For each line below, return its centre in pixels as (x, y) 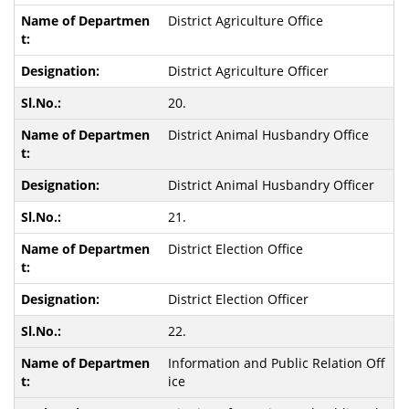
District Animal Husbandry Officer (271, 185)
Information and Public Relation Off (276, 363)
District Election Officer (238, 299)
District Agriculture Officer (248, 71)
